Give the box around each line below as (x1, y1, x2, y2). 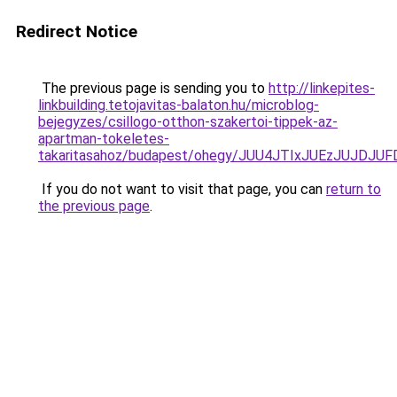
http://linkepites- (269, 80, 375, 97)
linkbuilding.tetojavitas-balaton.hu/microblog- (38, 97, 319, 113)
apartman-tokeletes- (38, 130, 169, 147)
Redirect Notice (16, 21, 137, 42)
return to (326, 181, 381, 198)
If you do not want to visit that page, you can (38, 181, 326, 198)
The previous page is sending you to (38, 80, 269, 97)
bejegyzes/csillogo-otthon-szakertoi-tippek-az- (38, 113, 338, 130)
